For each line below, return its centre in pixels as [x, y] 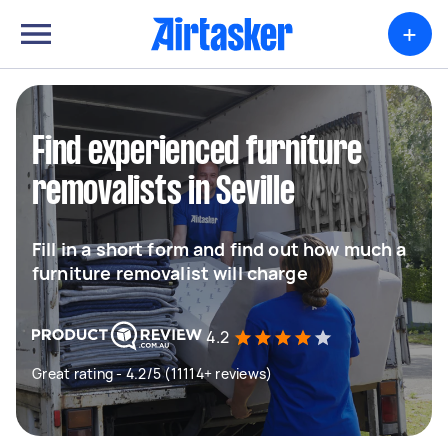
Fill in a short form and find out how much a [219, 249]
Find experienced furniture [197, 153]
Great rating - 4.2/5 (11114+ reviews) [152, 373]
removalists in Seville [163, 193]
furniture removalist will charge [170, 273]
